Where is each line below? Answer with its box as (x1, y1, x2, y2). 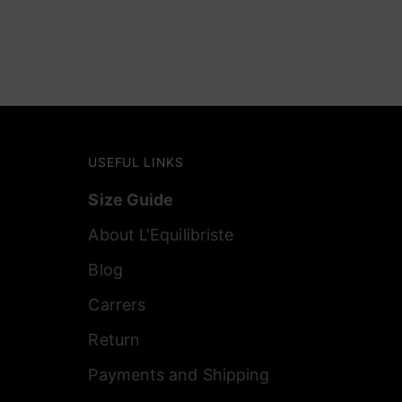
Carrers (88, 295, 146, 314)
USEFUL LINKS (88, 154, 184, 170)
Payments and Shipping (88, 365, 270, 384)
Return (88, 330, 141, 349)
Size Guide (88, 190, 174, 209)
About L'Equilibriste (88, 225, 234, 244)
